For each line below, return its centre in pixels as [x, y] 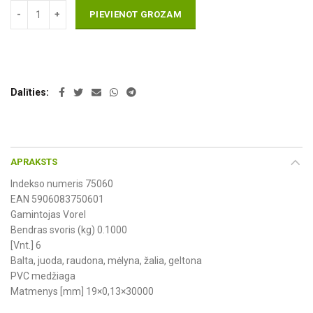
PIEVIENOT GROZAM [136, 15]
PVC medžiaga [43, 276]
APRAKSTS [34, 162]
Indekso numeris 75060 [62, 184]
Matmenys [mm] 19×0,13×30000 [82, 292]
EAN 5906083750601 [57, 199]
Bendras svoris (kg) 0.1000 [69, 230]
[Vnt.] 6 [26, 246]
